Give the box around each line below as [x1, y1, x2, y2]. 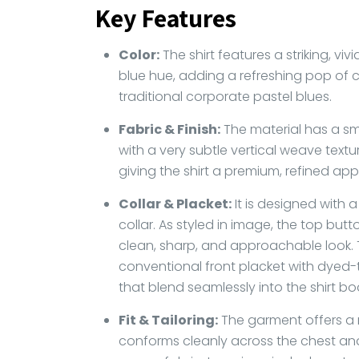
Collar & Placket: [118, 194, 232, 213]
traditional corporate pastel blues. [118, 87, 332, 106]
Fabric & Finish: [118, 119, 220, 139]
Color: [118, 45, 159, 64]
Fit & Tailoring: [118, 310, 218, 329]
